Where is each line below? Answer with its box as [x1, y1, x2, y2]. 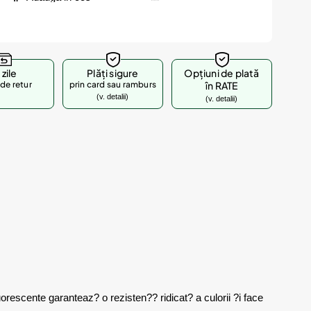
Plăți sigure [87, 67, 139, 79]
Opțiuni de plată [184, 67, 260, 79]
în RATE [205, 79, 238, 92]
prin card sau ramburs [69, 79, 157, 90]
